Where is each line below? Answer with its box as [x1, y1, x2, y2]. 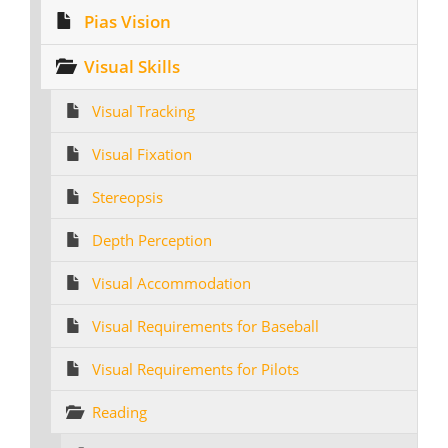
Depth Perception [92, 230, 212, 250]
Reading [92, 402, 147, 422]
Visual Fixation [92, 144, 192, 164]
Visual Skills [84, 55, 180, 78]
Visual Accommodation [92, 273, 251, 293]
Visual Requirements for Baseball [92, 316, 319, 336]
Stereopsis [92, 187, 163, 207]
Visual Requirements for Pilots [92, 359, 299, 379]
